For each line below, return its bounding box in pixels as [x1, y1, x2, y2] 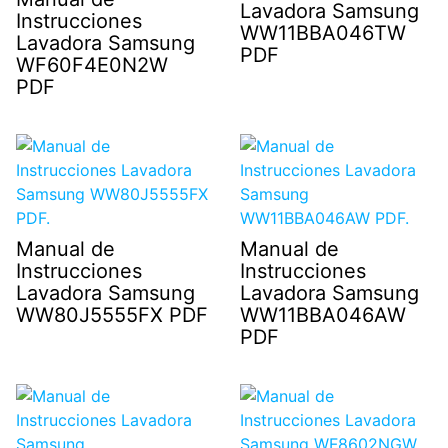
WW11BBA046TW [240, 20, 406, 45]
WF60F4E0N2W [16, 52, 168, 77]
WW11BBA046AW [240, 302, 406, 327]
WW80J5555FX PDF [16, 302, 208, 327]
